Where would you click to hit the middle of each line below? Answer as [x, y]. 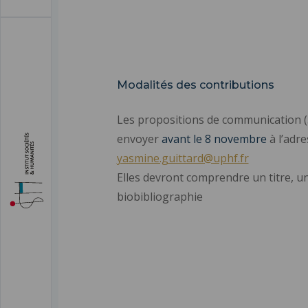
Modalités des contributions [195, 85]
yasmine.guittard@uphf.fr [183, 158]
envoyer [139, 139]
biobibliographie [159, 196]
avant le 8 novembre [214, 139]
